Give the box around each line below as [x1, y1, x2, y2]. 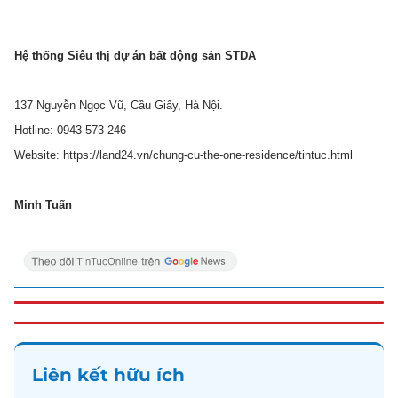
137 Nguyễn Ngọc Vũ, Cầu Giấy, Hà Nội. [14, 99, 223, 112]
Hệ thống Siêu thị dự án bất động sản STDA [14, 49, 256, 62]
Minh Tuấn [14, 198, 72, 211]
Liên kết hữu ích [32, 364, 185, 386]
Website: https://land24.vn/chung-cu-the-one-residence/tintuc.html [14, 148, 353, 162]
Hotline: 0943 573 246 [14, 123, 126, 137]
